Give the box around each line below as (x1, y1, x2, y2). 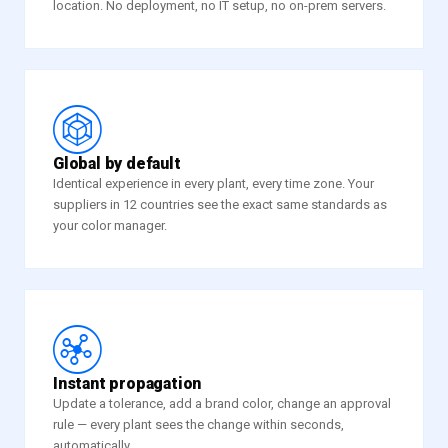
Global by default (53, 154, 181, 174)
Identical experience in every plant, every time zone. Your (53, 176, 374, 192)
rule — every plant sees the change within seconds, (53, 417, 344, 433)
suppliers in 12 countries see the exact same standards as (53, 197, 387, 213)
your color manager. (53, 218, 167, 234)
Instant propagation (53, 374, 202, 394)
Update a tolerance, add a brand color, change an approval (53, 396, 391, 412)
